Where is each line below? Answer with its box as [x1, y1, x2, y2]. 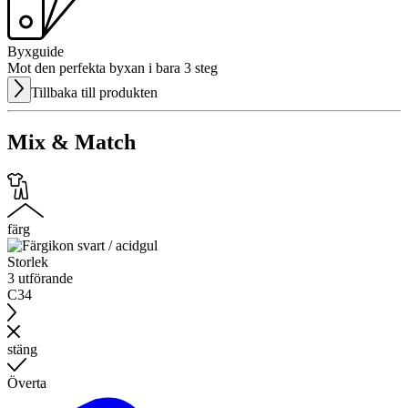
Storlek [7, 254, 48, 270]
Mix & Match [7, 130, 136, 155]
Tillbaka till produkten [30, 85, 158, 101]
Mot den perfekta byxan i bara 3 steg [7, 60, 218, 76]
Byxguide [7, 44, 64, 60]
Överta [7, 374, 46, 391]
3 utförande [7, 270, 73, 287]
